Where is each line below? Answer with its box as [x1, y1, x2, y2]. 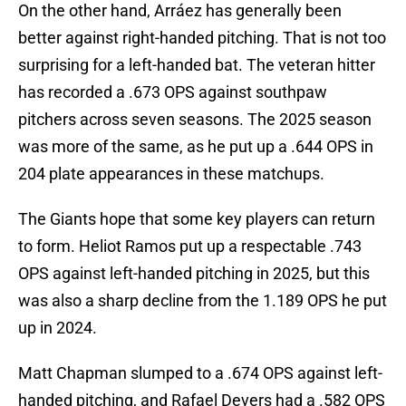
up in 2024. [18, 318, 97, 338]
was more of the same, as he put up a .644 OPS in [18, 137, 373, 157]
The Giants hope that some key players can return [18, 209, 375, 229]
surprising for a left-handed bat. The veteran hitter [18, 55, 375, 75]
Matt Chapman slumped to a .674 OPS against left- [18, 363, 382, 383]
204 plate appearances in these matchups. [18, 164, 324, 184]
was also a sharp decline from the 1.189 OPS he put [18, 291, 387, 311]
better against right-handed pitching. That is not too [18, 28, 386, 48]
